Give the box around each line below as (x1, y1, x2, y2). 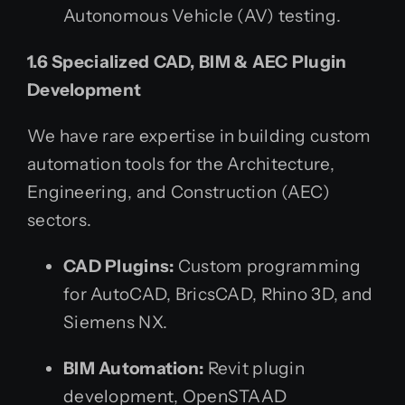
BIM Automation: (63, 357, 204, 379)
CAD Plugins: (63, 255, 174, 277)
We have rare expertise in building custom (27, 125, 372, 146)
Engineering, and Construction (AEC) (27, 181, 330, 202)
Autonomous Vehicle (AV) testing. (63, 5, 342, 26)
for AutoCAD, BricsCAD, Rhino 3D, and (63, 283, 373, 305)
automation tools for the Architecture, (27, 153, 334, 174)
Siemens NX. (63, 311, 168, 333)
